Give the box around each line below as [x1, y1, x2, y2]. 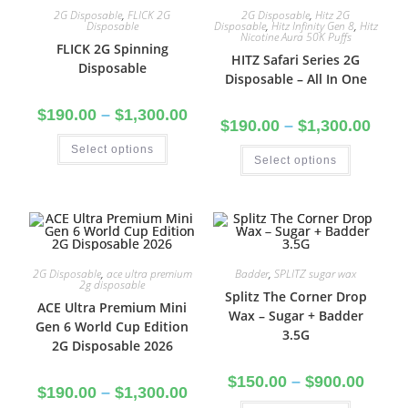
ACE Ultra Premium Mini [37, 299, 188, 316]
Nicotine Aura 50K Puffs [240, 29, 352, 45]
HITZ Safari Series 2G [231, 51, 361, 68]
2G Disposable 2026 [51, 337, 173, 354]
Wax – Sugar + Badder [228, 307, 363, 324]
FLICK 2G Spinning [56, 40, 168, 57]
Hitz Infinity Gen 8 [270, 18, 354, 34]
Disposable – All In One [224, 70, 367, 87]
